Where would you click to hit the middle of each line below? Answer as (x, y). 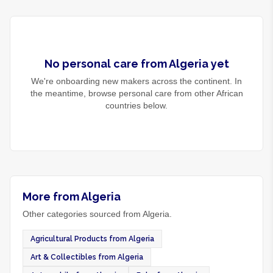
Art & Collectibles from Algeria (87, 257)
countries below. (136, 105)
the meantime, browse (74, 93)
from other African (207, 93)
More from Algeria (72, 197)
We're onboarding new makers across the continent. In (136, 81)
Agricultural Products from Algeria (92, 239)
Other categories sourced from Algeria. (97, 214)
